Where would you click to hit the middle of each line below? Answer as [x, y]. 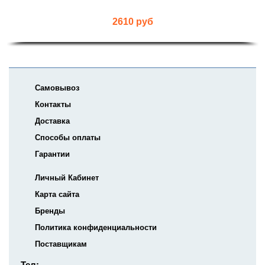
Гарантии [52, 154]
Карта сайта [57, 195]
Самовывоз [57, 88]
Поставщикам [61, 244]
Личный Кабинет [67, 178]
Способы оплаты [68, 138]
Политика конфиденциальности [96, 228]
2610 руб [133, 22]
